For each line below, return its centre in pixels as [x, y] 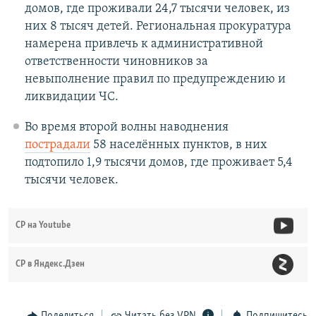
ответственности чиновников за [116, 62]
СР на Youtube [43, 226]
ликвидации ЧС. [71, 97]
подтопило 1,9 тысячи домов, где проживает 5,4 [158, 163]
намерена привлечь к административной [144, 44]
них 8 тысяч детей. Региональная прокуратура [158, 27]
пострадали [57, 145]
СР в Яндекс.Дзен [50, 265]
